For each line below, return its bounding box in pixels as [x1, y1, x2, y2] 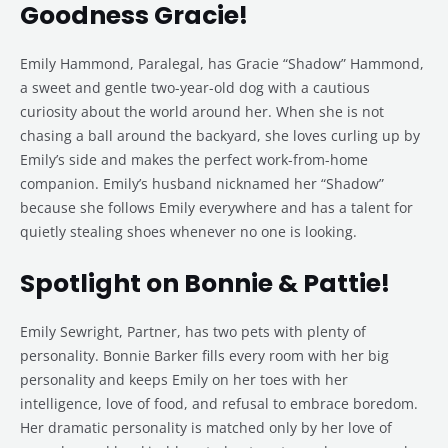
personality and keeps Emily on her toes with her [20, 370, 348, 390]
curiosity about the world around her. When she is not [20, 102, 384, 122]
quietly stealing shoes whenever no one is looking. [20, 222, 357, 242]
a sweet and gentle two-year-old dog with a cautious [20, 78, 370, 98]
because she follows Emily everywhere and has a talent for [20, 198, 413, 218]
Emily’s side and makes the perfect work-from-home [20, 150, 368, 170]
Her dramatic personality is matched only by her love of [20, 418, 392, 438]
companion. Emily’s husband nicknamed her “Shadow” [20, 174, 384, 194]
